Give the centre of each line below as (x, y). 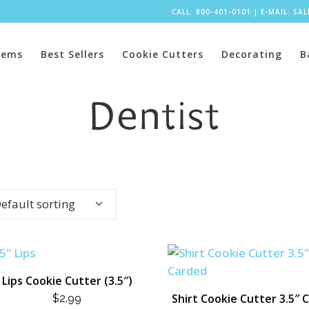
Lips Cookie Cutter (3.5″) (67, 281)
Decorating (252, 54)
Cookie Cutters (163, 54)
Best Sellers (72, 54)
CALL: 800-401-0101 (211, 12)
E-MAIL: (277, 12)
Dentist (154, 120)
